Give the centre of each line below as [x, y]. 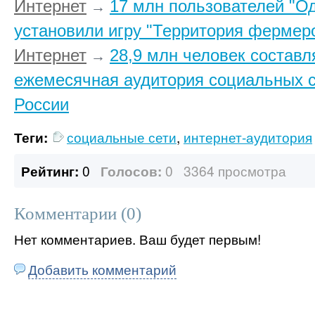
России [41, 104]
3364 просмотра [235, 171]
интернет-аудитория [248, 137]
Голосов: [131, 171]
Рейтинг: [52, 171]
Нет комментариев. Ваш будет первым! [137, 239]
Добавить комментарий [102, 269]
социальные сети [122, 137]
